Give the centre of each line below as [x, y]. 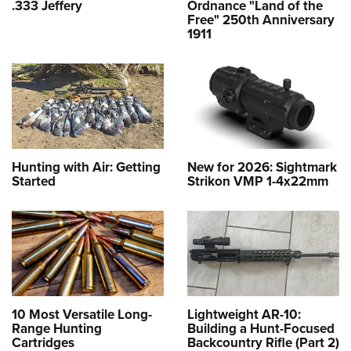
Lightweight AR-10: [244, 315]
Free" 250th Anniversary [261, 20]
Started [34, 182]
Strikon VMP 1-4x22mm [258, 182]
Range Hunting [57, 329]
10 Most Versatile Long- [82, 315]
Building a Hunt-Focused [261, 329]
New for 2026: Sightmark [262, 168]
